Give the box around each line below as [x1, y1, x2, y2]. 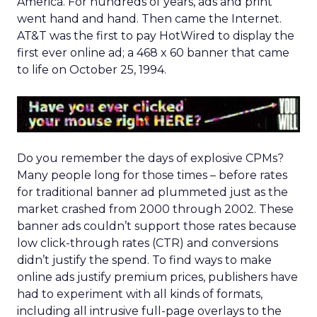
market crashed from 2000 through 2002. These [17, 202, 294, 216]
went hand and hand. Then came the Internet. [17, 12, 282, 25]
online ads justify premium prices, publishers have [17, 270, 298, 284]
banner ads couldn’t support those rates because [17, 219, 296, 233]
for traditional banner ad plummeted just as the [17, 185, 288, 199]
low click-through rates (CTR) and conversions [17, 236, 278, 250]
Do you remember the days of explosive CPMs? [17, 151, 284, 165]
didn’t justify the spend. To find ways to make [17, 253, 272, 267]
